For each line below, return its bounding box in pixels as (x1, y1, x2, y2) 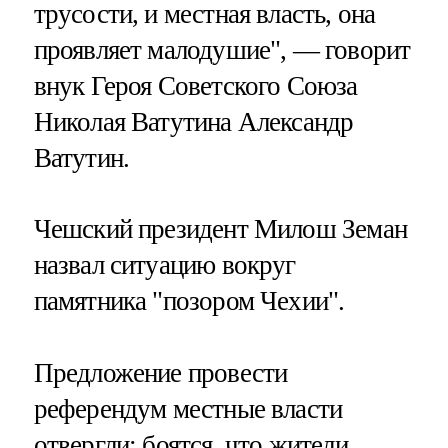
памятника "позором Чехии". (33, 286, 345, 317)
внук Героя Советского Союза (33, 71, 358, 102)
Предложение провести (33, 357, 288, 388)
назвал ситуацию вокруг (33, 250, 296, 281)
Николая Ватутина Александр (33, 107, 354, 138)
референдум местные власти (33, 393, 343, 424)
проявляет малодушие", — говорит (33, 35, 411, 66)
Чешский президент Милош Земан (33, 214, 407, 245)
